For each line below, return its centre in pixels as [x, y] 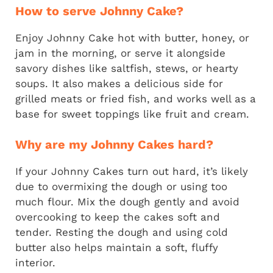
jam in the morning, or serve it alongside [120, 53]
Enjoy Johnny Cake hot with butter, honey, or [132, 37]
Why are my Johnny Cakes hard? [114, 145]
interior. [35, 263]
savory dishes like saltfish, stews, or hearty [127, 68]
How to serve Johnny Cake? [99, 11]
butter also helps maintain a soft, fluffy [117, 248]
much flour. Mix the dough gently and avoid [127, 202]
